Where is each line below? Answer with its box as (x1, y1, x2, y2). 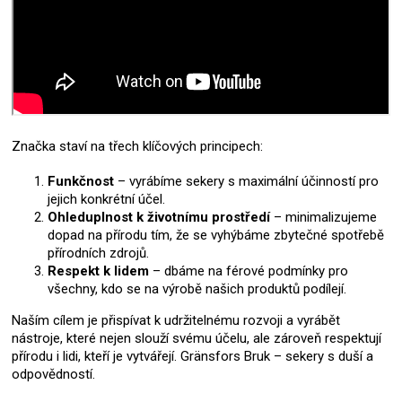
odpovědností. (12, 366, 95, 383)
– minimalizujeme (270, 209, 377, 226)
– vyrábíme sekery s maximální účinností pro (114, 173, 379, 190)
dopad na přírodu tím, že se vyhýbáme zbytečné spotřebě (48, 227, 384, 244)
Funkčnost (48, 173, 114, 190)
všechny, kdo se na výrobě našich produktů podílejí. (48, 281, 346, 298)
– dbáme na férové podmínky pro (149, 263, 348, 280)
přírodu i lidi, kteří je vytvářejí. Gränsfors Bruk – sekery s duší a (12, 348, 373, 365)
